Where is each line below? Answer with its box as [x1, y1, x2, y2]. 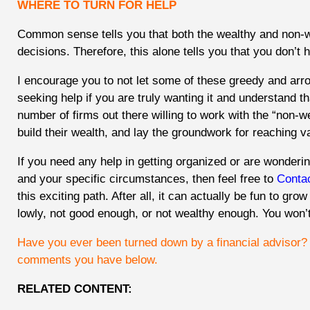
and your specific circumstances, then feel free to [17, 172, 277, 186]
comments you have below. [17, 253, 182, 267]
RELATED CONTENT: [17, 282, 136, 296]
